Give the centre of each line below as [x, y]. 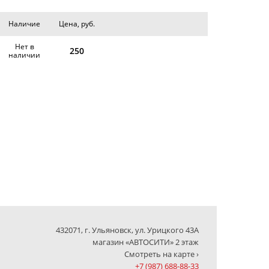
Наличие [25, 24]
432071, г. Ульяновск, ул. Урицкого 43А [127, 230]
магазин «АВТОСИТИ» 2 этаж [146, 242]
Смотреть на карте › [162, 254]
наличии [25, 55]
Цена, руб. [77, 24]
